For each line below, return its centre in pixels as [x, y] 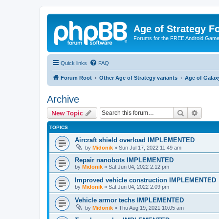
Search [195, 112]
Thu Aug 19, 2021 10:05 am [151, 208]
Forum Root [76, 77]
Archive [63, 99]
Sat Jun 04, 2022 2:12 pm [139, 166]
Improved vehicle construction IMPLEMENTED [145, 180]
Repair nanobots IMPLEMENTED [124, 160]
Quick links [74, 63]
